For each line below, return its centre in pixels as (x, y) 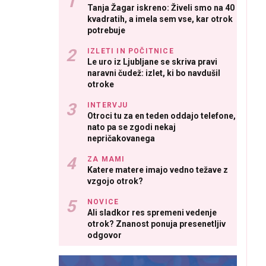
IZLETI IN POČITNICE (131, 51)
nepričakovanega (121, 139)
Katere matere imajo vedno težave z (158, 170)
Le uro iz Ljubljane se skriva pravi (152, 62)
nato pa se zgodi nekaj (132, 127)
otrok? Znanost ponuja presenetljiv (156, 224)
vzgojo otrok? (115, 181)
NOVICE (103, 202)
